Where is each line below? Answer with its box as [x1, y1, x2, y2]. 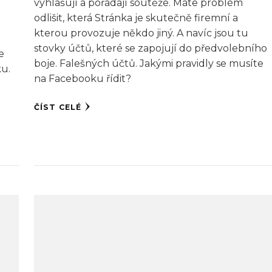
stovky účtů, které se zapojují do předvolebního [33, 42, 267, 55]
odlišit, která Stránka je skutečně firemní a [33, 12, 238, 24]
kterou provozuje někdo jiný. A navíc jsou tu [33, 27, 248, 39]
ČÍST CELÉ [33, 103, 81, 112]
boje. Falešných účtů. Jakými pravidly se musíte [33, 58, 263, 70]
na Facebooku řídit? [33, 73, 131, 85]
